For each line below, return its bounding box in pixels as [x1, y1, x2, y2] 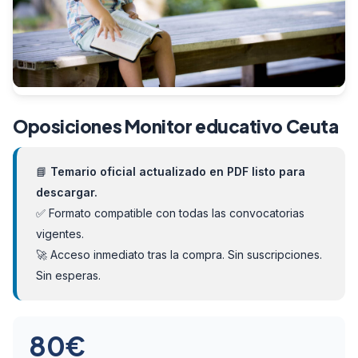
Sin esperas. [36, 268, 101, 283]
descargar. [36, 185, 97, 200]
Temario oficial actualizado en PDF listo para [50, 165, 305, 179]
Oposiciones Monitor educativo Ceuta [13, 115, 339, 138]
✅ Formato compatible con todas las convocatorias [36, 206, 304, 221]
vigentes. [36, 227, 84, 241]
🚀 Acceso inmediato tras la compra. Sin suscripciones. [36, 248, 322, 262]
